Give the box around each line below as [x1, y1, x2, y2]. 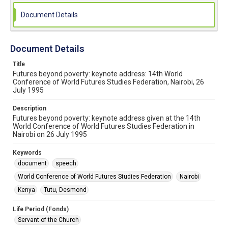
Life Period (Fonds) [13, 206, 69, 213]
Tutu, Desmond [44, 186, 87, 193]
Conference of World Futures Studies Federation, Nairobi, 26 [13, 78, 204, 86]
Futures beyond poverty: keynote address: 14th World [13, 70, 183, 78]
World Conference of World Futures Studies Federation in [13, 122, 194, 130]
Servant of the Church [18, 216, 79, 223]
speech [55, 160, 76, 167]
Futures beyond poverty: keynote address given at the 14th [13, 114, 201, 122]
